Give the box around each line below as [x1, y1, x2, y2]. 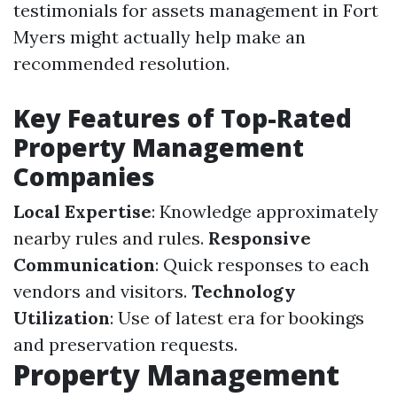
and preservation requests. [13, 333, 237, 355]
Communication [13, 253, 155, 276]
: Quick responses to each [155, 253, 370, 276]
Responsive [208, 227, 311, 249]
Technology [191, 280, 296, 302]
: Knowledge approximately [152, 200, 378, 222]
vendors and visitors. [13, 280, 191, 302]
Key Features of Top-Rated [13, 101, 352, 135]
